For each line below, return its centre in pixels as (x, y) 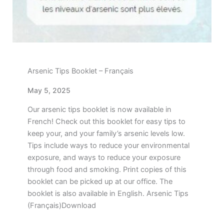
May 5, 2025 (49, 90)
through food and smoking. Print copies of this (107, 170)
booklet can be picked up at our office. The (100, 182)
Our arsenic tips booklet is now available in (99, 110)
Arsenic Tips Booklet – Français (80, 71)
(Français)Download (62, 206)
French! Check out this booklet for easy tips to (106, 122)
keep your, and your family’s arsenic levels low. (106, 134)
